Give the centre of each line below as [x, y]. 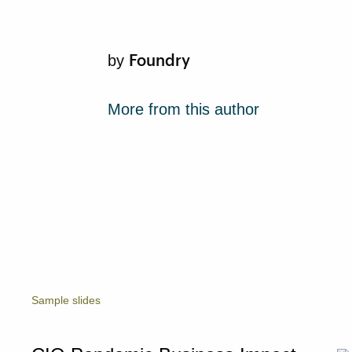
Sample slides [66, 301]
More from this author [183, 109]
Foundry [159, 60]
